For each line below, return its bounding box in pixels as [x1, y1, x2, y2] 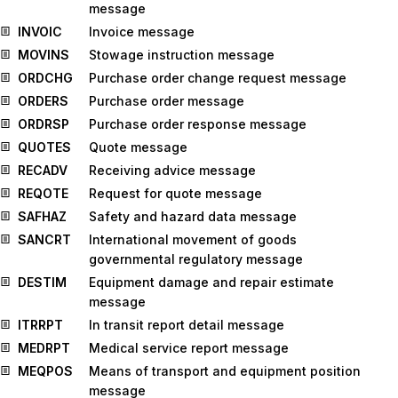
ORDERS [18, 93, 68, 108]
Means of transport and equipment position [89, 363, 361, 378]
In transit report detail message [89, 317, 284, 332]
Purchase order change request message [89, 70, 346, 85]
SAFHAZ [18, 209, 67, 224]
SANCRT [18, 232, 71, 247]
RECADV [18, 163, 68, 178]
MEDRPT [18, 340, 70, 355]
